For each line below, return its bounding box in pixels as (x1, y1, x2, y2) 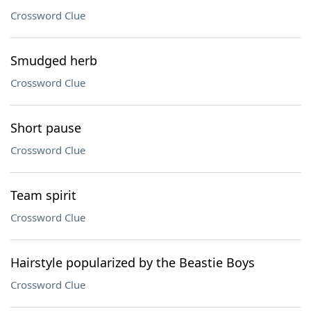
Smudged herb (10, 52, 97, 69)
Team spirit (10, 187, 76, 203)
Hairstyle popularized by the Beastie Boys (10, 254, 255, 271)
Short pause (10, 119, 81, 136)
